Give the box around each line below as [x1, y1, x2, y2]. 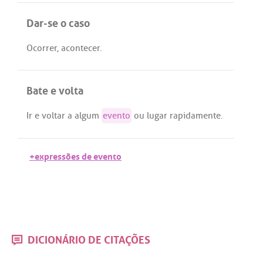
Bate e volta [26, 80, 83, 98]
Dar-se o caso [26, 12, 90, 31]
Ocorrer [26, 42, 57, 55]
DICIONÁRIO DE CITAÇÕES [25, 230, 150, 247]
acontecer [61, 42, 100, 55]
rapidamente [170, 110, 221, 122]
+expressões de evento [29, 147, 122, 163]
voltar [42, 110, 65, 122]
